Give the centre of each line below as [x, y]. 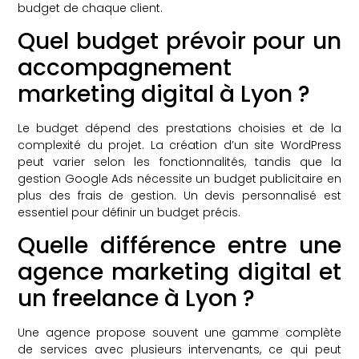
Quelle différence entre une [179, 246]
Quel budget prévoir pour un [179, 42]
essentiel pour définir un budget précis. [129, 213]
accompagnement [125, 68]
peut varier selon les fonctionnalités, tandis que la [179, 162]
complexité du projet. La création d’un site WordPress [179, 145]
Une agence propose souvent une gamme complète [179, 333]
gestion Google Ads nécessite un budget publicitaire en [179, 179]
